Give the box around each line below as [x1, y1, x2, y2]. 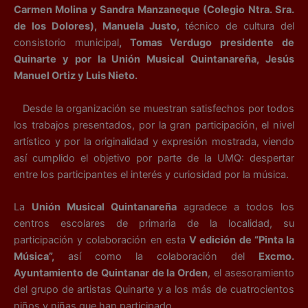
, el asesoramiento [208, 267, 295, 279]
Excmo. [258, 250, 294, 263]
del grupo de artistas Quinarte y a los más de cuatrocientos [14, 283, 294, 296]
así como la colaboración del [54, 250, 258, 263]
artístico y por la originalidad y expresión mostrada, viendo [14, 135, 294, 148]
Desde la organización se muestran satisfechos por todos [14, 102, 294, 115]
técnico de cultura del [185, 20, 294, 33]
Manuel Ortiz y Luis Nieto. [14, 69, 137, 82]
